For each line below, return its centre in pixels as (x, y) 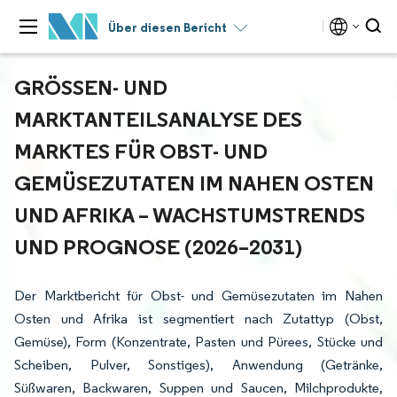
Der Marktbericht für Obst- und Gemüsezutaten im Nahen (198, 296)
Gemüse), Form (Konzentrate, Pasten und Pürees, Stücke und (198, 342)
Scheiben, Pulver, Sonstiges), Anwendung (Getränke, (198, 365)
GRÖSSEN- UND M (91, 87)
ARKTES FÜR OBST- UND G (141, 151)
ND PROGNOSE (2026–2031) (155, 246)
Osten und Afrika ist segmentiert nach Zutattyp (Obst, (198, 319)
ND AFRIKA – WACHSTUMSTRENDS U (190, 214)
